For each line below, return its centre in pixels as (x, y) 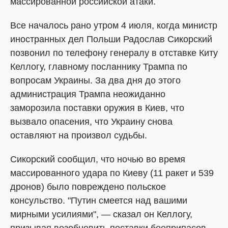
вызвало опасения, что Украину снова (91, 122)
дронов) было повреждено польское (88, 187)
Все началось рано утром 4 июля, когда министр (114, 25)
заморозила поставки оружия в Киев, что (97, 108)
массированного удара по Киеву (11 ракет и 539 (112, 173)
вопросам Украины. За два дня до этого (95, 80)
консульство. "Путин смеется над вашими (99, 201)
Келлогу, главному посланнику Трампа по (99, 67)
